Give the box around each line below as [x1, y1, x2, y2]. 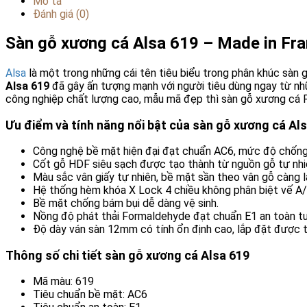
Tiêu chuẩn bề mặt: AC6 [33, 288, 147, 302]
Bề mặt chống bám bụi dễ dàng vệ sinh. [33, 197, 219, 210]
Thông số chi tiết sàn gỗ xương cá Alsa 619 [5, 248, 249, 263]
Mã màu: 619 [33, 275, 94, 288]
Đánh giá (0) [33, 7, 89, 21]
